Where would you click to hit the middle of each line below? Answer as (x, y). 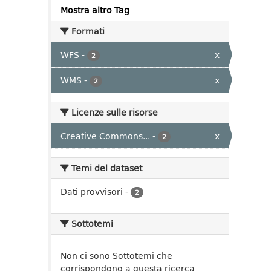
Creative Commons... (105, 136)
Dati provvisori (92, 191)
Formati (87, 31)
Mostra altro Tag (95, 10)
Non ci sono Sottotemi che (116, 256)
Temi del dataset (106, 168)
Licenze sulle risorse (113, 112)
